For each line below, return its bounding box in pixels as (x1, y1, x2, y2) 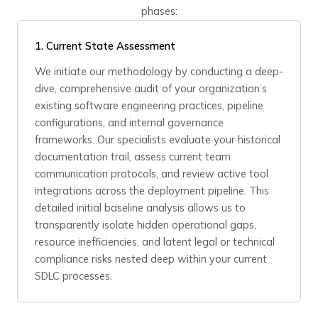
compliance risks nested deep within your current (35, 252, 267, 265)
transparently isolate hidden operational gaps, (35, 218, 256, 231)
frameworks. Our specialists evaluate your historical (35, 133, 280, 146)
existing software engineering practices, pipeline (35, 99, 263, 112)
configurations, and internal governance (35, 116, 224, 129)
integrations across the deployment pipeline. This (35, 184, 269, 197)
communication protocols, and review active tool (35, 167, 268, 180)
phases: (141, 4, 177, 18)
